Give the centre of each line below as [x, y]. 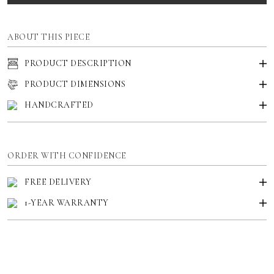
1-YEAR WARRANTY [67, 203]
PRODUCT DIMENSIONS [75, 84]
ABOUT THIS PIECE [49, 37]
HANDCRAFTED [59, 105]
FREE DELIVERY [58, 182]
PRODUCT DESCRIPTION [78, 64]
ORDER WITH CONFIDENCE [67, 156]
